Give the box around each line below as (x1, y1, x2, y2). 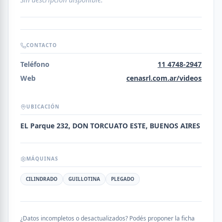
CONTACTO (26, 42, 57, 49)
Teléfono (20, 59, 50, 69)
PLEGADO (111, 175, 134, 182)
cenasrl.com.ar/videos (126, 73, 202, 83)
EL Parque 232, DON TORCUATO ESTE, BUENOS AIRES (20, 121, 200, 130)
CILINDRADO (26, 175, 57, 182)
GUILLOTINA (68, 175, 100, 182)
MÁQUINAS (26, 155, 58, 162)
